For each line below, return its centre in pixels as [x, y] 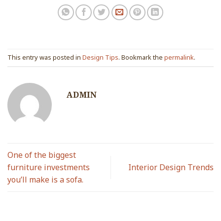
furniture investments [49, 167]
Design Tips [100, 57]
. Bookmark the [141, 57]
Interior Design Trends [171, 167]
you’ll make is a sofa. [45, 179]
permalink [179, 57]
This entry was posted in [45, 57]
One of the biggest [42, 155]
